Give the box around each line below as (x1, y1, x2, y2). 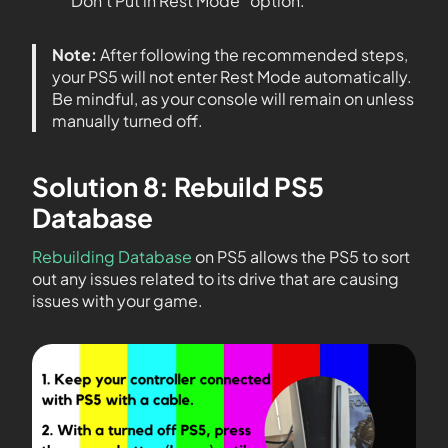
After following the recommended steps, (97, 43, 408, 65)
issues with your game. (32, 289, 203, 311)
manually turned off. (52, 109, 203, 131)
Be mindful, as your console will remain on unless (52, 87, 414, 109)
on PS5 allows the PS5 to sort (192, 245, 410, 267)
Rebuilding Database (32, 245, 192, 267)
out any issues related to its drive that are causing (32, 267, 399, 289)
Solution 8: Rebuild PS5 (32, 169, 324, 203)
